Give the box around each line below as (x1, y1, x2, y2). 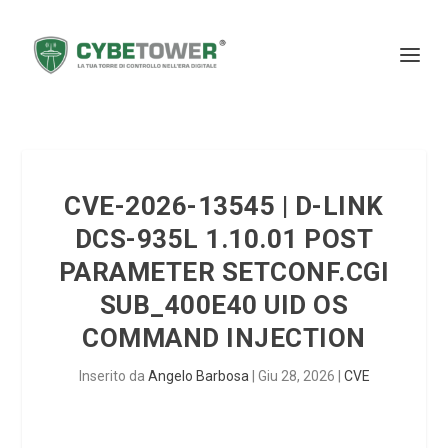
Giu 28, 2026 (257, 368, 335, 384)
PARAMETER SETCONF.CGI (58, 257, 390, 287)
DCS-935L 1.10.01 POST (74, 224, 374, 254)
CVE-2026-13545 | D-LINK (64, 191, 384, 221)
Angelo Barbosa (147, 368, 249, 384)
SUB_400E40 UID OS (99, 290, 349, 320)
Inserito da (78, 368, 148, 384)
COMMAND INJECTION (82, 323, 366, 353)
